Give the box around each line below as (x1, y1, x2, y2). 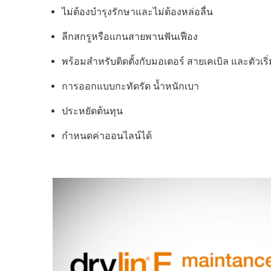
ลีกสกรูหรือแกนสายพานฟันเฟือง (62, 30, 198, 42)
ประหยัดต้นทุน (62, 105, 123, 117)
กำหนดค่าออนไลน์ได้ (62, 129, 152, 142)
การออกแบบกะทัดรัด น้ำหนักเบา (62, 80, 199, 92)
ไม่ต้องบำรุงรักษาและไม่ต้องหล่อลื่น (62, 5, 213, 18)
